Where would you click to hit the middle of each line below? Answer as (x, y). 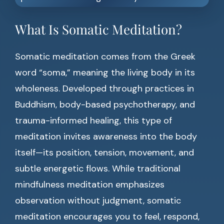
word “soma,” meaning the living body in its (105, 72)
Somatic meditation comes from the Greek (105, 56)
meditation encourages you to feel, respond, (107, 216)
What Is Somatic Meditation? (98, 29)
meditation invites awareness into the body (106, 136)
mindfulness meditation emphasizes (90, 184)
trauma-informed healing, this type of (93, 120)
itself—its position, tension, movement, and (104, 152)
